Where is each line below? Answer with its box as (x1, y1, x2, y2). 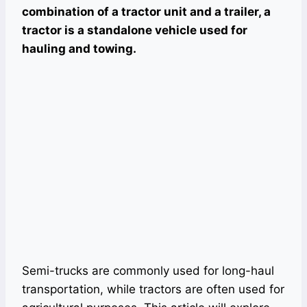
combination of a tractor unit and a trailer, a (22, 5, 271, 19)
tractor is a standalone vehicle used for (22, 23, 247, 37)
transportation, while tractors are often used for (22, 282, 284, 296)
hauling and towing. (22, 42, 136, 56)
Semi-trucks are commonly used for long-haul (22, 264, 274, 278)
